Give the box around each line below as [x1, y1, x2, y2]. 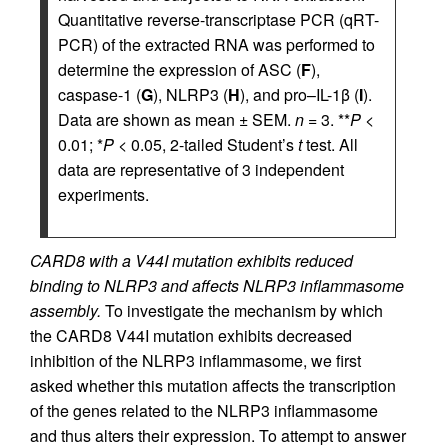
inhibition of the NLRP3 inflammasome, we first [30, 349, 361, 372]
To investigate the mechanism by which [101, 299, 383, 322]
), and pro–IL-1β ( [240, 83, 359, 106]
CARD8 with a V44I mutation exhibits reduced [30, 249, 353, 272]
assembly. [30, 299, 101, 322]
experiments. [58, 183, 149, 206]
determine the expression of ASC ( [58, 58, 301, 81]
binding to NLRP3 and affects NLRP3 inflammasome [30, 274, 404, 297]
